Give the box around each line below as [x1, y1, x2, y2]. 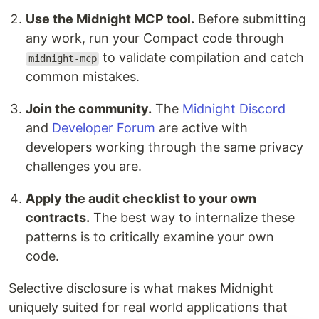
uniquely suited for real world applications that [9, 300, 288, 315]
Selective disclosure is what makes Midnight [9, 281, 273, 296]
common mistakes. [26, 69, 140, 85]
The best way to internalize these [90, 210, 295, 226]
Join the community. [26, 101, 152, 117]
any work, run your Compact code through [26, 31, 284, 46]
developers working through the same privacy [26, 140, 303, 155]
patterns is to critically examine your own [26, 229, 274, 245]
